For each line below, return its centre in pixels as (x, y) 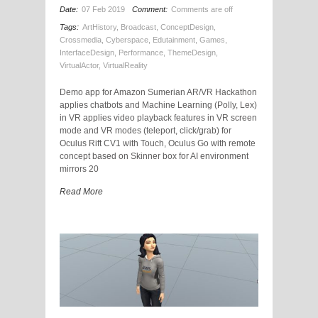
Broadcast (138, 27)
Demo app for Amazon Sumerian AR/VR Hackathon (158, 92)
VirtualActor (79, 65)
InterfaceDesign (87, 52)
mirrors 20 (79, 169)
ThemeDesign (192, 52)
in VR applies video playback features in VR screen (158, 117)
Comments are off (202, 9)
